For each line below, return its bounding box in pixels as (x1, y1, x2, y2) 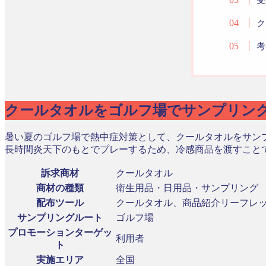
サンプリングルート (17, 213, 103, 223)
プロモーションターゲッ (8, 227, 112, 238)
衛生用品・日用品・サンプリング (116, 183, 258, 194)
